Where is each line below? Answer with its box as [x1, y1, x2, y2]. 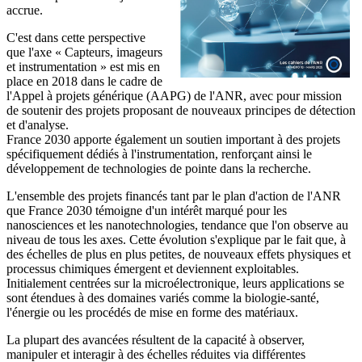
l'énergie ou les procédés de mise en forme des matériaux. [6, 305, 298, 319]
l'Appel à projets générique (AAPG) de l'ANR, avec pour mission [6, 88, 342, 103]
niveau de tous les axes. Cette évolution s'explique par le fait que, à [6, 232, 346, 246]
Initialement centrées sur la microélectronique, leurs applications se [6, 276, 344, 290]
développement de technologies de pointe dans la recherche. [6, 161, 311, 175]
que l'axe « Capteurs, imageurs [6, 44, 162, 59]
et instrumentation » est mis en [6, 59, 160, 74]
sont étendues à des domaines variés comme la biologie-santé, [6, 290, 319, 305]
